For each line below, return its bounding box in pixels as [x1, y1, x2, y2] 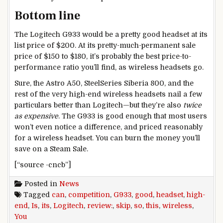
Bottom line [14, 7, 80, 23]
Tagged [21, 190, 52, 199]
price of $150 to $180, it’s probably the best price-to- [14, 52, 191, 61]
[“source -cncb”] [14, 160, 71, 169]
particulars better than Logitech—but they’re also [14, 101, 183, 110]
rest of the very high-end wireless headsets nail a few [14, 90, 202, 99]
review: [87, 201, 112, 210]
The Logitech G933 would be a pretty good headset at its [14, 30, 208, 39]
